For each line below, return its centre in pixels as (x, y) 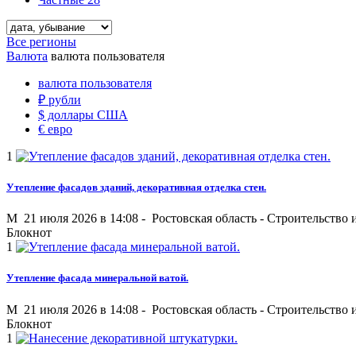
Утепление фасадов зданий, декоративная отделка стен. (136, 188)
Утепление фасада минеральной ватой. (97, 278)
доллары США (86, 114)
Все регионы (41, 41)
